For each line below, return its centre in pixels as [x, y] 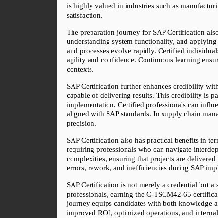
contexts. [80, 69]
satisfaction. [85, 15]
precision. [82, 123]
